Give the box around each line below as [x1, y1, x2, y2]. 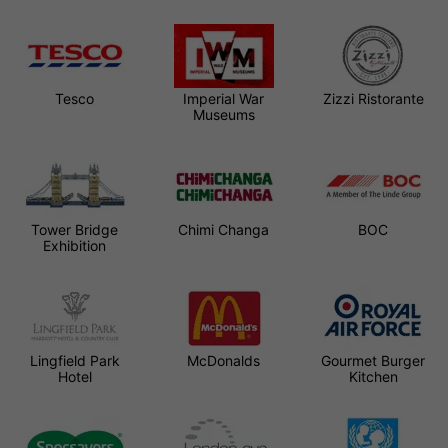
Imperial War [183, 89, 265, 107]
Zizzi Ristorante [322, 89, 424, 107]
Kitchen [348, 367, 398, 385]
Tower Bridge [31, 220, 119, 238]
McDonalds [187, 351, 261, 369]
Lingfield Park [29, 351, 120, 369]
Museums [192, 105, 255, 123]
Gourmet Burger [321, 351, 426, 369]
